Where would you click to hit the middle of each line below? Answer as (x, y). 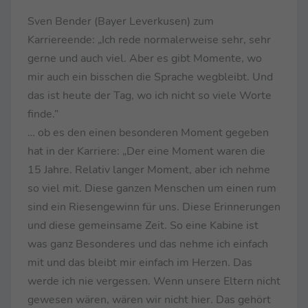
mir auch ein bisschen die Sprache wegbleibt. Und (150, 77)
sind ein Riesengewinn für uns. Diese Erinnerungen (154, 207)
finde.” (43, 114)
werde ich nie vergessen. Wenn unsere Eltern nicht (154, 281)
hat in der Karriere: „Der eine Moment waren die (146, 151)
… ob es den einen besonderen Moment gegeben (148, 132)
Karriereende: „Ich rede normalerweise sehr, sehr (149, 40)
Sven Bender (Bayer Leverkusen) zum (121, 21)
